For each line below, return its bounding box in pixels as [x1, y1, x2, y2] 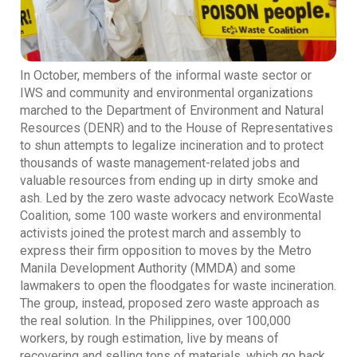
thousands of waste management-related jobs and [20, 155, 300, 171]
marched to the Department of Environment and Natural [20, 103, 324, 119]
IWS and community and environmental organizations [20, 85, 313, 101]
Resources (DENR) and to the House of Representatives [20, 120, 333, 136]
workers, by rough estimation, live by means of [20, 331, 279, 347]
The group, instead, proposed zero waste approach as [20, 296, 320, 312]
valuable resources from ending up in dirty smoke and [20, 173, 318, 189]
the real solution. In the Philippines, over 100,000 [20, 313, 291, 329]
